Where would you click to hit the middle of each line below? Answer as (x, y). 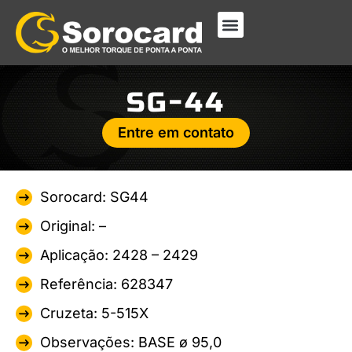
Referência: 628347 (106, 284)
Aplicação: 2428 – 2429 (119, 255)
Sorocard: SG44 (94, 197)
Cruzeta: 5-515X (94, 313)
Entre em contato (176, 132)
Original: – (73, 226)
